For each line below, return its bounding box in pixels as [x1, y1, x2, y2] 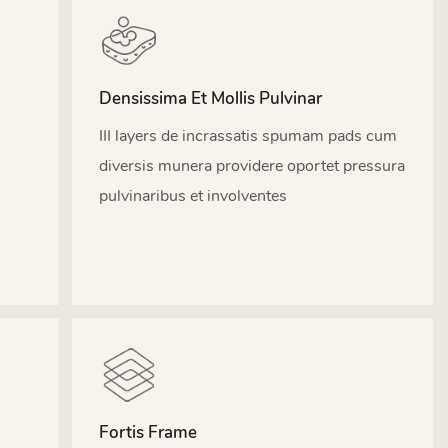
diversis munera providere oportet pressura [98, 154, 405, 177]
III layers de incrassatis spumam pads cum [98, 124, 397, 147]
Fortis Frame [98, 421, 197, 445]
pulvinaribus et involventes [98, 184, 287, 207]
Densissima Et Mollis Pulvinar [98, 87, 322, 111]
